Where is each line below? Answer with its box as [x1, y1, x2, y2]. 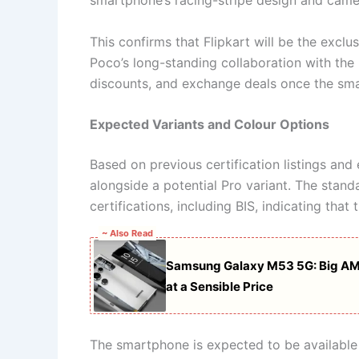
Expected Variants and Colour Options [90, 116, 329, 133]
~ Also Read [102, 227, 153, 239]
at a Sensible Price [166, 278, 273, 294]
